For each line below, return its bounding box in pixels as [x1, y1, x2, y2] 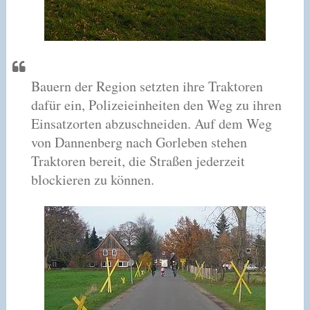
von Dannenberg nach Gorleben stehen [30, 132, 247, 152]
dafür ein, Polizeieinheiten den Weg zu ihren [30, 95, 282, 114]
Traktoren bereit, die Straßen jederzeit [30, 151, 245, 170]
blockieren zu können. [30, 170, 154, 189]
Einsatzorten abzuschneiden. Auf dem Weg [30, 113, 272, 133]
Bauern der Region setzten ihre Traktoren [30, 76, 263, 95]
